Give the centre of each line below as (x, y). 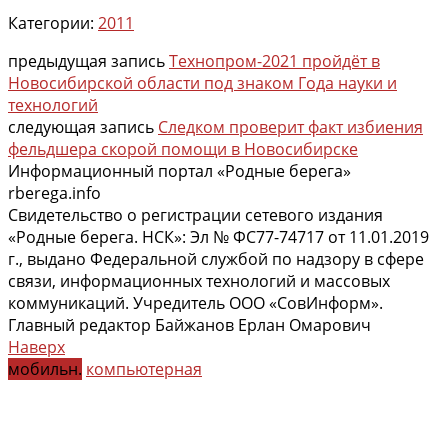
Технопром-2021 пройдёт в (274, 60)
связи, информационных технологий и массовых (199, 280)
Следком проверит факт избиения (290, 126)
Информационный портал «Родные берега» (179, 170)
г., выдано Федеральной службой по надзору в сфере (216, 258)
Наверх (36, 346)
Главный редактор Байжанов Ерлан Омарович (189, 324)
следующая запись (83, 126)
